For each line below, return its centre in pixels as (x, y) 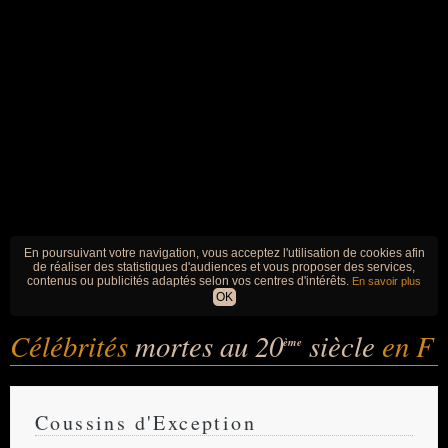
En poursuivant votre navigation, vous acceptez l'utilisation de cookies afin (224, 253)
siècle (342, 345)
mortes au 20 (209, 345)
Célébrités (72, 345)
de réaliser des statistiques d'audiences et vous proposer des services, (224, 267)
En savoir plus (386, 281)
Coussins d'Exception (145, 422)
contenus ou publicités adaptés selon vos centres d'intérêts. (189, 281)
